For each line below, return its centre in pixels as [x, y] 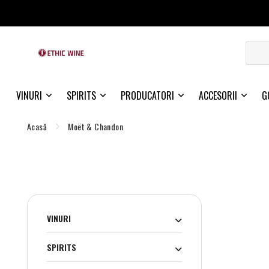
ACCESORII [218, 96]
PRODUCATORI [147, 96]
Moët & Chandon [96, 127]
